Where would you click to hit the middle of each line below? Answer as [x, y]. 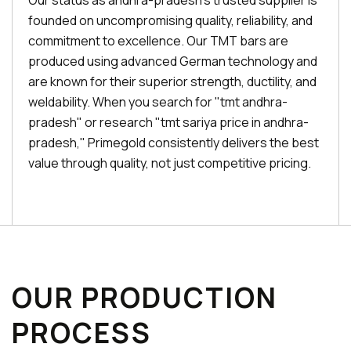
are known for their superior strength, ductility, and [172, 81]
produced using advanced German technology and [173, 61]
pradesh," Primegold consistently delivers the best [174, 143]
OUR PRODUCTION [145, 298]
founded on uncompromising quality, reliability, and [170, 20]
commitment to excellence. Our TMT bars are [158, 41]
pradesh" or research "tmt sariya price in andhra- [168, 122]
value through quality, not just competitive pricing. [170, 163]
